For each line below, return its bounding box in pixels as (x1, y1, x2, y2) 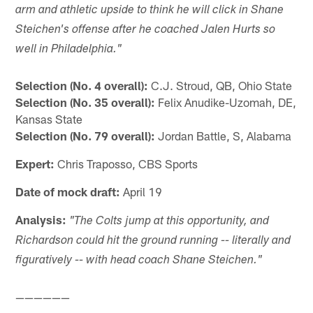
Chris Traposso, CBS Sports (54, 156, 198, 171)
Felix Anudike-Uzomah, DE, (155, 95, 297, 110)
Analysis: (15, 212, 67, 227)
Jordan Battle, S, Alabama (155, 129, 292, 143)
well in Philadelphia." (15, 44, 122, 56)
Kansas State (15, 112, 83, 126)
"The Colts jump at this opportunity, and (69, 216, 270, 228)
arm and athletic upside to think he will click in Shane (15, 5, 284, 17)
